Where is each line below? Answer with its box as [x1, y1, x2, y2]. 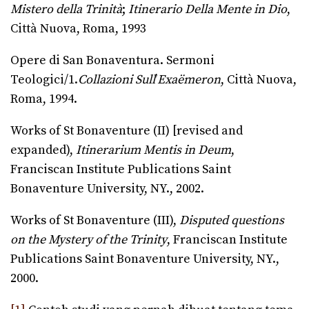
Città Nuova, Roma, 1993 [10, 21, 146, 37]
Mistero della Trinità [10, 1, 122, 18]
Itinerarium [76, 142, 141, 159]
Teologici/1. [10, 72, 78, 88]
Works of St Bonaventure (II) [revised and [10, 123, 243, 139]
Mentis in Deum [141, 142, 231, 159]
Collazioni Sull [78, 72, 155, 88]
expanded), [10, 142, 76, 159]
